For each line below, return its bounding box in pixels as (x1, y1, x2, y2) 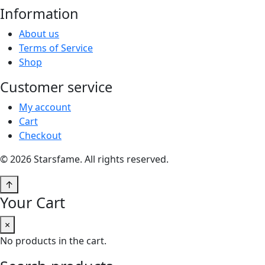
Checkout (19, 128, 62, 142)
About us (19, 27, 59, 40)
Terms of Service (19, 41, 93, 54)
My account (19, 100, 71, 114)
